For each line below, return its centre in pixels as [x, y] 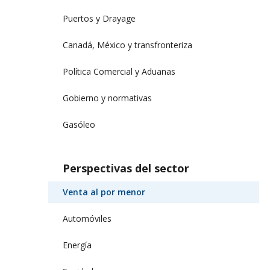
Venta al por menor [104, 192]
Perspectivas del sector [126, 168]
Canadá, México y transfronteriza [127, 45]
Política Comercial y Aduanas [119, 71]
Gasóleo [79, 124]
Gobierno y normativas [107, 98]
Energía [77, 245]
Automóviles [87, 218]
